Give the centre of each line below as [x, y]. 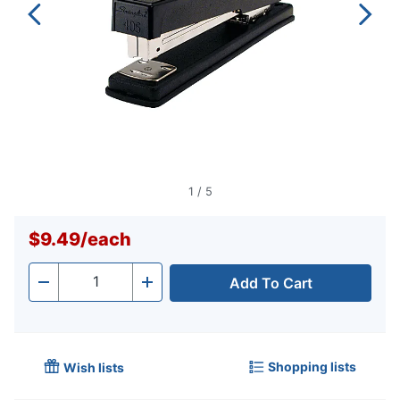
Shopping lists [312, 366]
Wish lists [94, 368]
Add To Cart [271, 283]
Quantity [87, 287]
